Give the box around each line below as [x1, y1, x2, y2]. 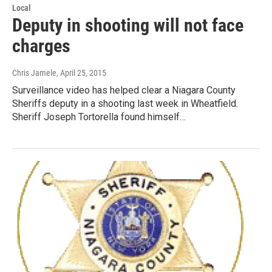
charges [12, 35, 70, 57]
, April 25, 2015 [56, 68, 106, 78]
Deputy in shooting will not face [12, 15, 243, 36]
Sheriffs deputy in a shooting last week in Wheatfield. [12, 98, 238, 110]
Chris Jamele [12, 68, 56, 78]
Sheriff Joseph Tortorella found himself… [12, 111, 186, 123]
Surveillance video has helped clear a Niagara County [12, 84, 236, 97]
